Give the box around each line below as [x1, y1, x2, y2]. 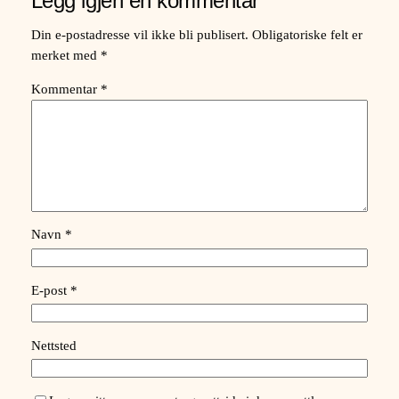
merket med [30, 48, 101, 63]
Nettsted [30, 338, 77, 353]
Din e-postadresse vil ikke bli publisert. [30, 28, 248, 43]
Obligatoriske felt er [251, 28, 362, 43]
